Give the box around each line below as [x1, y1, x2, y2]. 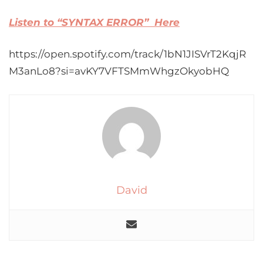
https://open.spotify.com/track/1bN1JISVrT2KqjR [9, 48, 246, 60]
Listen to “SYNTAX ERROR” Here [9, 16, 180, 28]
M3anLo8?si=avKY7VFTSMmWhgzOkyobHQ [9, 65, 229, 77]
